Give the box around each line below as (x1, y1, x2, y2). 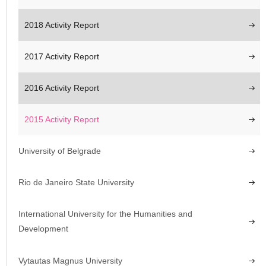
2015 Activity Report (24, 114, 99, 124)
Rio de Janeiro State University (18, 178, 134, 188)
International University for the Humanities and (18, 209, 192, 219)
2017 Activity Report (24, 51, 99, 61)
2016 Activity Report (24, 83, 99, 93)
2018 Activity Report (24, 20, 99, 30)
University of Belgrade (18, 146, 101, 156)
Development (18, 224, 68, 234)
